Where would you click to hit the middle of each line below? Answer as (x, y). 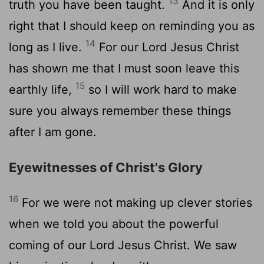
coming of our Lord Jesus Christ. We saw (123, 245)
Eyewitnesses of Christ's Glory (106, 167)
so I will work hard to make (161, 89)
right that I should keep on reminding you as (132, 26)
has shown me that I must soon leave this (124, 68)
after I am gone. (53, 132)
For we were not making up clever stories (135, 202)
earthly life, (42, 89)
